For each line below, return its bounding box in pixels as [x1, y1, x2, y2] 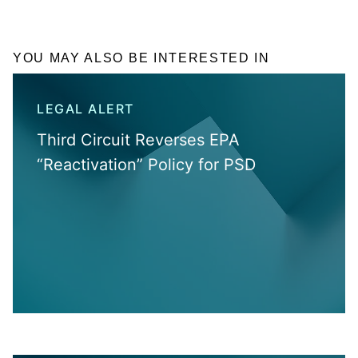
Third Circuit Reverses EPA [37, 129, 240, 149]
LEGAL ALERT [37, 100, 134, 117]
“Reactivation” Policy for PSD [37, 154, 256, 174]
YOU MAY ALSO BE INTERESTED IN [13, 50, 270, 65]
